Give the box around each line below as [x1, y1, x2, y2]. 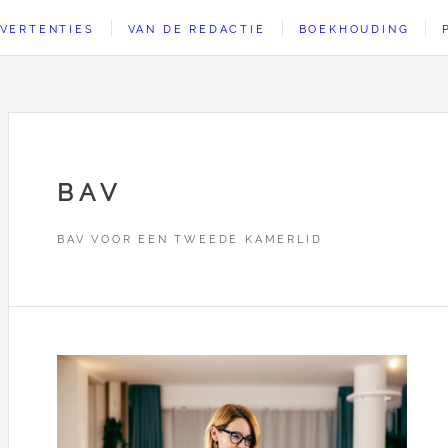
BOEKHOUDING [298, 22, 410, 36]
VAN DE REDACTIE [127, 22, 266, 36]
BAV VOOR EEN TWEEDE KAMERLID [57, 231, 323, 246]
